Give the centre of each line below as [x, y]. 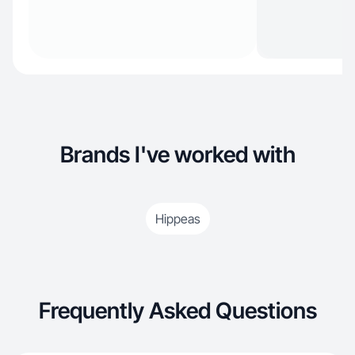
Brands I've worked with [177, 155]
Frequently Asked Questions [177, 311]
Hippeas [177, 219]
